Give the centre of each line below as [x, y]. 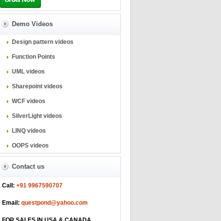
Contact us [28, 166]
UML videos [28, 72]
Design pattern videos [42, 42]
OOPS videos [30, 146]
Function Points [33, 57]
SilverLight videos [37, 116]
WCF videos [28, 101]
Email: [11, 203]
